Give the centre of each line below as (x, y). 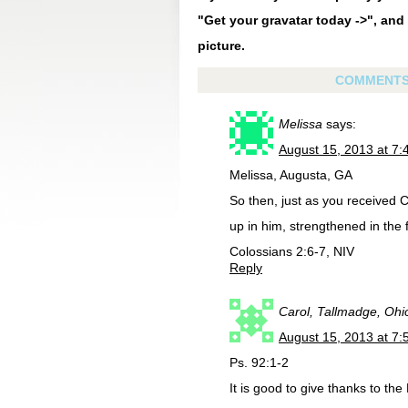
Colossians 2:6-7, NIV (292, 251)
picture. (221, 46)
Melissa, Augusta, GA (291, 175)
